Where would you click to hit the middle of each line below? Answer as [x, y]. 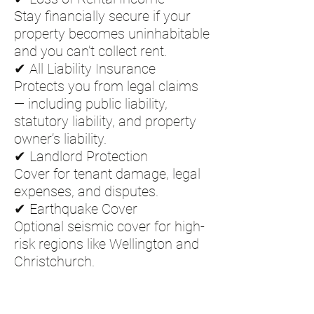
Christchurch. [54, 261]
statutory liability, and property [105, 121]
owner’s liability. [60, 139]
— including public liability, [91, 104]
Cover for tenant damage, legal [107, 174]
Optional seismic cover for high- [109, 226]
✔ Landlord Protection [81, 156]
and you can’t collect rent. [90, 51]
